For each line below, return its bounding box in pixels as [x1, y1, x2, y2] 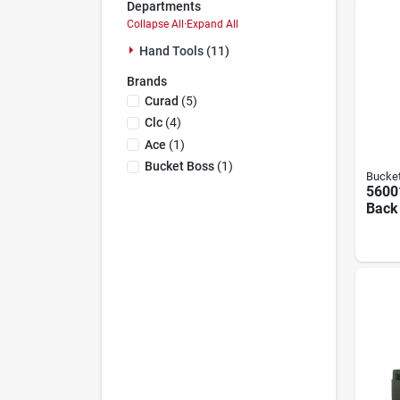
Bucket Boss [144, 159, 214, 173]
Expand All [186, 18, 238, 30]
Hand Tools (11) [138, 44, 229, 58]
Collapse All [126, 18, 184, 30]
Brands [126, 74, 167, 88]
